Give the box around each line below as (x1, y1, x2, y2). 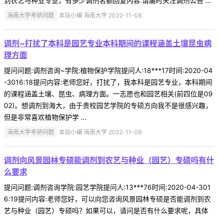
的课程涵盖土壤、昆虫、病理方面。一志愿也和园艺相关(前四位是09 (4, 90, 213, 98)
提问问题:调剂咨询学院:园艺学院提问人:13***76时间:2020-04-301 (4, 182, 211, 191)
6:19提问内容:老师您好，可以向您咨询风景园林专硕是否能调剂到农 (4, 194, 211, 203)
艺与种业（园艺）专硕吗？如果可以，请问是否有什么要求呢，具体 (4, 206, 208, 215)
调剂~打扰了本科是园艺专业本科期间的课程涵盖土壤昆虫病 (4, 38, 212, 49)
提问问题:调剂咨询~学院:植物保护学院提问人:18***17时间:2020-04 (4, 66, 213, 75)
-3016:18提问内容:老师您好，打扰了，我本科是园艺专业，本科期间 (4, 78, 212, 87)
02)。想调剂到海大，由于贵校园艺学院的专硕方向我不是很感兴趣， (4, 101, 212, 110)
